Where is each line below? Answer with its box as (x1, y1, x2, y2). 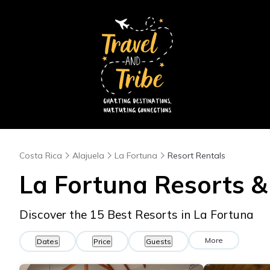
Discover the (19, 207, 90, 222)
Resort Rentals (168, 150, 225, 161)
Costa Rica (19, 150, 62, 161)
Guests (146, 237, 171, 246)
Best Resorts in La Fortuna (104, 207, 254, 222)
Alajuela (72, 150, 104, 161)
